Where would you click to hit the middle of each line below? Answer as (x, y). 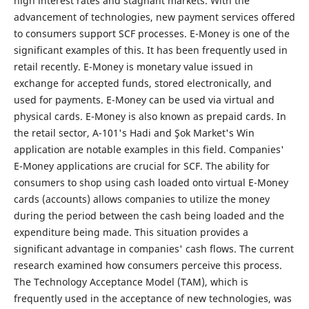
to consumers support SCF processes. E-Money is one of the (151, 34)
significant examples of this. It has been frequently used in (150, 50)
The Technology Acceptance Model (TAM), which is (131, 282)
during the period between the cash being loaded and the (149, 216)
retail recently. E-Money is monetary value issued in (133, 67)
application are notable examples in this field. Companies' (149, 150)
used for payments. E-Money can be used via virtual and (144, 100)
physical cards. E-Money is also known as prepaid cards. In (150, 117)
